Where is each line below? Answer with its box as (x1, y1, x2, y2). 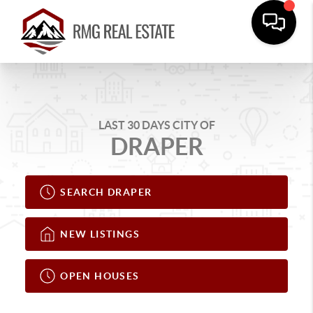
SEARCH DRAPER (60, 186, 152, 198)
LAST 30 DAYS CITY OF (98, 119, 215, 131)
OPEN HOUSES (60, 270, 140, 282)
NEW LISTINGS (60, 228, 140, 240)
